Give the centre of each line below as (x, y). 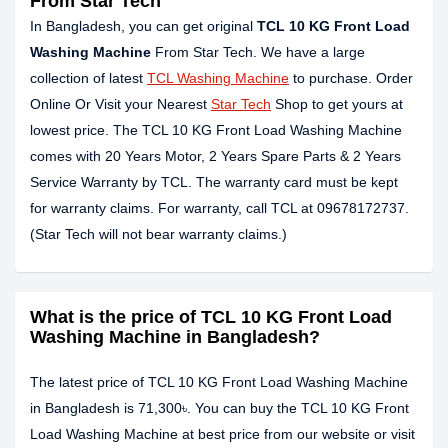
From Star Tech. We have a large (258, 52)
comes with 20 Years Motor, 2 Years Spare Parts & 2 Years (215, 156)
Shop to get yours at (337, 104)
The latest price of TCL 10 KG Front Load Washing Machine (219, 382)
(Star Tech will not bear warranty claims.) (158, 234)
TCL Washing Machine (218, 78)
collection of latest (88, 78)
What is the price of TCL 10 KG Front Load (211, 317)
